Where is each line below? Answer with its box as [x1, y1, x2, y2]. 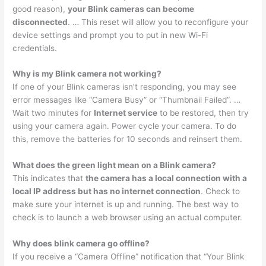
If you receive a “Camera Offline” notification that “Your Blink [12, 252, 245, 262]
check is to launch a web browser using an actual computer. [12, 213, 243, 223]
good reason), [12, 4, 68, 14]
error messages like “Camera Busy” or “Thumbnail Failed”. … [12, 95, 241, 105]
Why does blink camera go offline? [12, 239, 150, 249]
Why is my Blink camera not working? [12, 69, 162, 79]
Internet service [94, 108, 158, 118]
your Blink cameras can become [68, 4, 195, 14]
